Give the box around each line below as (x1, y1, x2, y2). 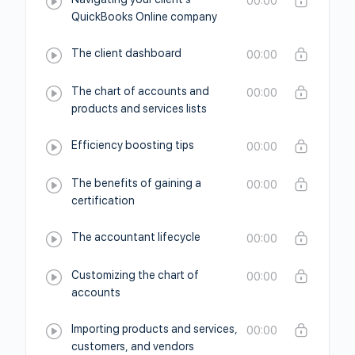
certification (71, 194, 135, 207)
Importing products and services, (71, 323, 238, 335)
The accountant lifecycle (71, 231, 200, 243)
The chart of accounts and (71, 85, 209, 97)
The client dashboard (71, 47, 181, 59)
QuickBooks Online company (71, 10, 217, 23)
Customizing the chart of (71, 269, 199, 281)
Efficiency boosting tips (71, 139, 194, 151)
